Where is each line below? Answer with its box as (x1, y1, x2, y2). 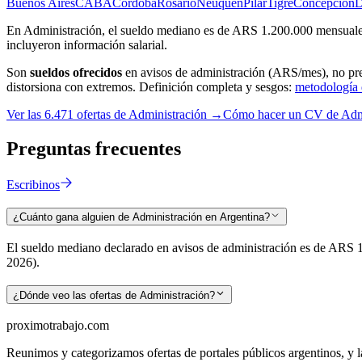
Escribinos (6, 177, 60, 192)
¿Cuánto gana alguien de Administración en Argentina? (13, 211, 270, 224)
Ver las (6, 107, 44, 121)
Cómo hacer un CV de (223, 107, 341, 121)
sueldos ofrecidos (30, 65, 122, 79)
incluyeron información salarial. (6, 37, 167, 52)
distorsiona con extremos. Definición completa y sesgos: (6, 79, 292, 94)
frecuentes (95, 137, 181, 159)
